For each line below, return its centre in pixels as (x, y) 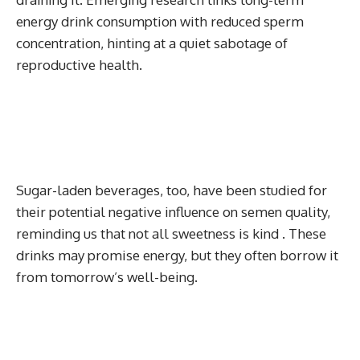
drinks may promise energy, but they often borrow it (177, 255)
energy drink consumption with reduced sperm (160, 21)
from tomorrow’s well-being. (107, 276)
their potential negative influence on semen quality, (173, 211)
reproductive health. (79, 64)
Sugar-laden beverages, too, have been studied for (172, 190)
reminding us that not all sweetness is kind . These (171, 233)
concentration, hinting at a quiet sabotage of (152, 43)
